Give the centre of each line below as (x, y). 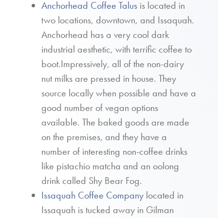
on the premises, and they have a (104, 137)
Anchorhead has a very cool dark (105, 35)
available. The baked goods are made (115, 122)
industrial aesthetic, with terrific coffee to (117, 49)
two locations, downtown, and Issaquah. (118, 20)
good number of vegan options (100, 108)
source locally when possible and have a (119, 93)
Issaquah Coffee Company (92, 195)
